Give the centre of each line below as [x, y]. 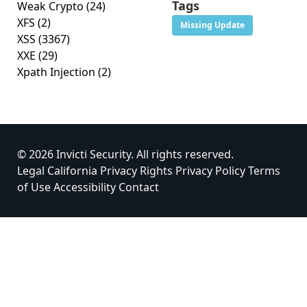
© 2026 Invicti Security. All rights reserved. [125, 154]
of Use [34, 187]
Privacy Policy [210, 171]
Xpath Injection [58, 72]
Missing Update [212, 25]
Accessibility [85, 187]
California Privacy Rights [110, 171]
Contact [139, 187]
